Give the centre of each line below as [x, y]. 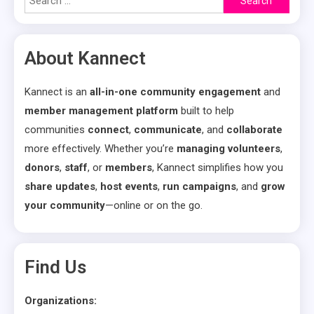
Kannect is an [57, 92]
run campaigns [199, 186]
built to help [206, 111]
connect [108, 130]
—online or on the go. [154, 205]
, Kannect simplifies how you [218, 168]
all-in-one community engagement [175, 92]
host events [129, 186]
